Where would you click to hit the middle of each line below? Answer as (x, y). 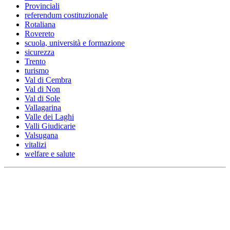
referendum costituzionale (66, 15)
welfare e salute (50, 154)
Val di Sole (42, 99)
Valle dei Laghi (49, 117)
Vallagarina (43, 108)
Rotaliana (40, 25)
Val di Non (42, 89)
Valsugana (41, 136)
